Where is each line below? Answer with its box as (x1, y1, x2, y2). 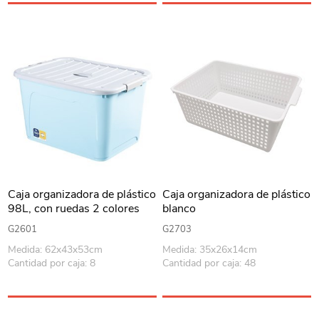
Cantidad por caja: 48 (162, 256, 256, 271)
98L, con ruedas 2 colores (8, 201, 140, 217)
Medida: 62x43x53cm (8, 243, 103, 257)
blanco (162, 201, 197, 217)
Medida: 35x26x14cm (162, 243, 258, 257)
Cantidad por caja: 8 (8, 256, 96, 271)
